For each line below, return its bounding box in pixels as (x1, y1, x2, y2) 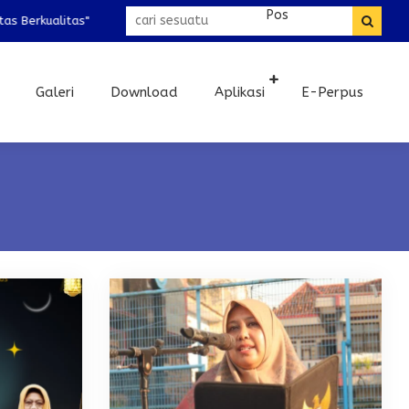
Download (110, 84, 178, 100)
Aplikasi (215, 84, 265, 100)
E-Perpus (301, 84, 363, 100)
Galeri (36, 84, 74, 100)
